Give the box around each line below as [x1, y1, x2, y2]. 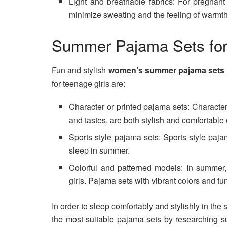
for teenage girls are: [52, 77, 125, 89]
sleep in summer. [69, 144, 130, 156]
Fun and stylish [52, 64, 108, 76]
